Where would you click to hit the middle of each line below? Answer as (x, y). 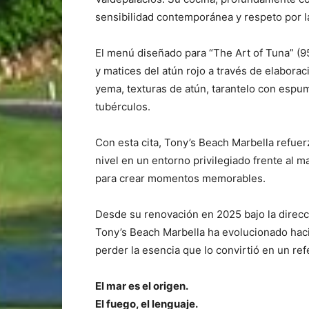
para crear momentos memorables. (180, 178)
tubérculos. (123, 106)
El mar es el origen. (142, 286)
